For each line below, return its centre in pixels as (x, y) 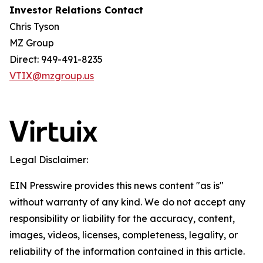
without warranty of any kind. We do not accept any (127, 202)
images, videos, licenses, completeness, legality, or (124, 235)
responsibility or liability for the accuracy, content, (122, 218)
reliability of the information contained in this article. (127, 251)
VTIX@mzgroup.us (52, 76)
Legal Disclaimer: (49, 160)
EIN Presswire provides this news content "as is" (117, 186)
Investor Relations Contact (76, 10)
